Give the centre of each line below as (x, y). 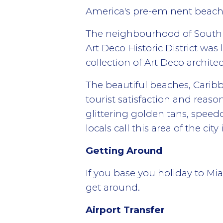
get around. (113, 187)
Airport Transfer (125, 210)
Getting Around (124, 151)
